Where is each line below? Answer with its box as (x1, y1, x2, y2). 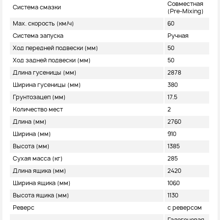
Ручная (167, 33, 189, 39)
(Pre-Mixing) (167, 8, 204, 15)
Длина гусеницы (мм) (13, 70, 77, 76)
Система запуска (13, 33, 63, 39)
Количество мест (13, 107, 63, 113)
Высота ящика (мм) (13, 192, 69, 199)
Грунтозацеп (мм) (13, 94, 66, 101)
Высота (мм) (13, 143, 50, 150)
